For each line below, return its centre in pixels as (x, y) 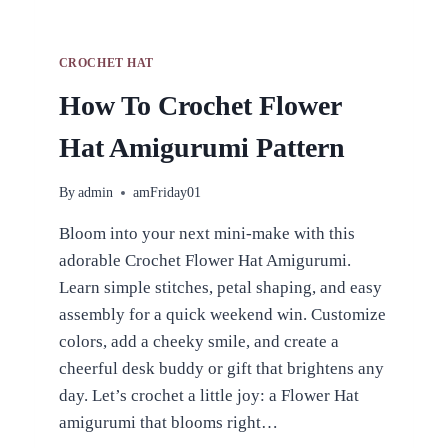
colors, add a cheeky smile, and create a (198, 342)
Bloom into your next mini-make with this (206, 234)
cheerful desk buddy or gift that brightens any (221, 369)
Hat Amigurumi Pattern (201, 147)
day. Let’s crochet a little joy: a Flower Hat (208, 396)
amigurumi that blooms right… (168, 423)
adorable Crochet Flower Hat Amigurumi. (204, 261)
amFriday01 (166, 193)
